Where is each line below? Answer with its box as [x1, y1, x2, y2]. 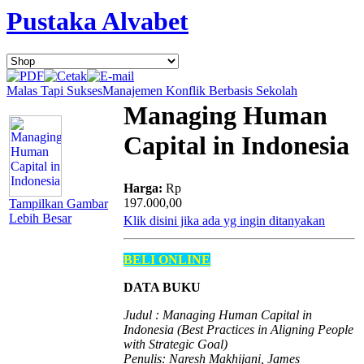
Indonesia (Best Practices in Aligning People [123, 323, 353, 337]
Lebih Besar [9, 211, 71, 226]
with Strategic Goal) [123, 337, 227, 352]
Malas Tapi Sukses [6, 84, 102, 98]
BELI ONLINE [123, 253, 210, 267]
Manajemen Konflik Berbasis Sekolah [102, 84, 297, 98]
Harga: [123, 181, 166, 196]
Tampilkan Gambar [9, 197, 108, 211]
